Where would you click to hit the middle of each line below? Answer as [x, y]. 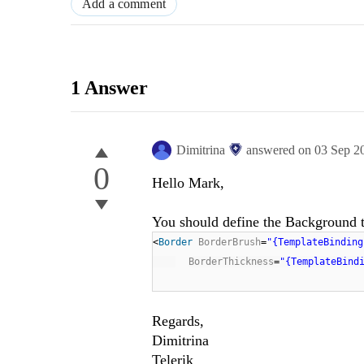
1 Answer [109, 88]
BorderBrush [230, 243]
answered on [280, 150]
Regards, [178, 321]
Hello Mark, [188, 183]
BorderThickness [231, 262]
